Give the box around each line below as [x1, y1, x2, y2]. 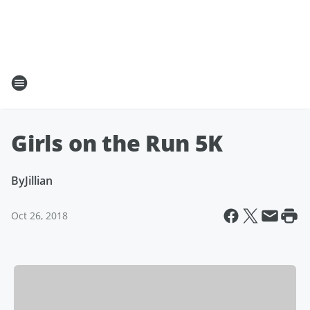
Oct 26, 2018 [11, 209, 68, 222]
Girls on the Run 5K [11, 128, 224, 158]
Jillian [25, 173, 53, 188]
